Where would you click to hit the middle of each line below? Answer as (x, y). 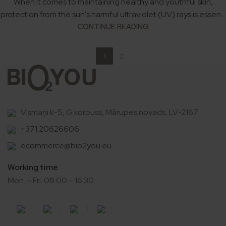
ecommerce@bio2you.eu (66, 146)
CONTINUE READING (113, 27)
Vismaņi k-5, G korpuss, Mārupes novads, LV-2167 (109, 112)
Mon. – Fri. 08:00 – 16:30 (51, 181)
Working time (33, 167)
